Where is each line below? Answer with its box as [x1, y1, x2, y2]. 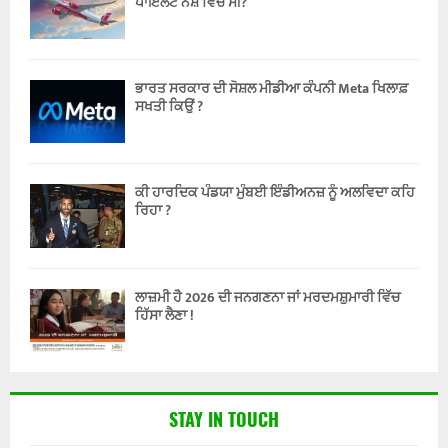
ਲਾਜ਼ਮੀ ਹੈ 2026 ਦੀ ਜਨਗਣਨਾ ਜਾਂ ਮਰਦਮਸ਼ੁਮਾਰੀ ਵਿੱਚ [135, 285, 400, 309]
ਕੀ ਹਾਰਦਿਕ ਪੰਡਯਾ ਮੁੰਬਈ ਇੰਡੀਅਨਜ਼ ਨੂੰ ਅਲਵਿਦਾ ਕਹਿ [135, 181, 415, 205]
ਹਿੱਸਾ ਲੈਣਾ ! [135, 303, 194, 327]
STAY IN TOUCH [169, 406, 279, 433]
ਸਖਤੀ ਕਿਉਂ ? [135, 95, 203, 119]
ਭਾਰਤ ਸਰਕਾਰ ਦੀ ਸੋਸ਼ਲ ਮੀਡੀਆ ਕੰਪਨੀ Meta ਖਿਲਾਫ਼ [135, 77, 408, 101]
